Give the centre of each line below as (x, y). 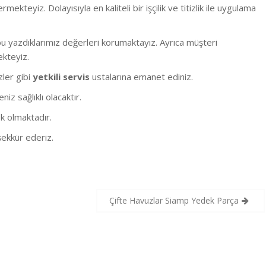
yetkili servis (61, 76)
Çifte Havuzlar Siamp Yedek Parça (174, 201)
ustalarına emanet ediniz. (141, 76)
